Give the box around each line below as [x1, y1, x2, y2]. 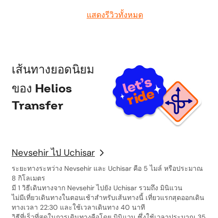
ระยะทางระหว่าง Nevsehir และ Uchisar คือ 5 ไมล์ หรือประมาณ [12, 164, 203, 173]
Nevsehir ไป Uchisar [12, 146, 95, 159]
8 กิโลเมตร [12, 174, 45, 182]
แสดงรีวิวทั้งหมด [87, 10, 143, 20]
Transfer [12, 98, 63, 113]
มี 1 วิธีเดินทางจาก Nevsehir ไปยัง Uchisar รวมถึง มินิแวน [12, 183, 182, 192]
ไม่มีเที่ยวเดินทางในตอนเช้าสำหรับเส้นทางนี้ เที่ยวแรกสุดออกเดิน [12, 193, 204, 202]
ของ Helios [12, 81, 72, 96]
